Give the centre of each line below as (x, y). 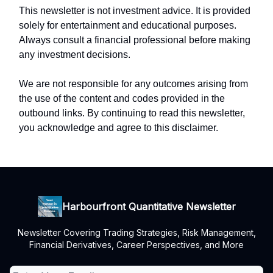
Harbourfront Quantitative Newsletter (149, 206)
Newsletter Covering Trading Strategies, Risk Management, (136, 232)
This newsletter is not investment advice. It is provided (135, 10)
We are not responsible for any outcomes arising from (133, 83)
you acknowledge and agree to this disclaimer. (119, 127)
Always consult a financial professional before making (135, 40)
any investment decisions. (75, 54)
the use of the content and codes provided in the (122, 98)
